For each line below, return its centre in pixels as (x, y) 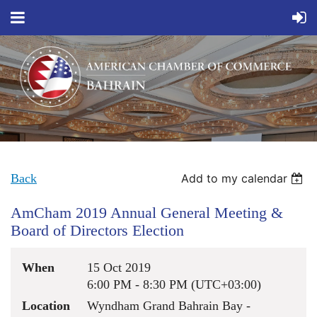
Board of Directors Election (97, 230)
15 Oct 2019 (119, 267)
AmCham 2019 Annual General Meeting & (147, 212)
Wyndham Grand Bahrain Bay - (169, 305)
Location (46, 305)
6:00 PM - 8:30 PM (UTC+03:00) (174, 284)
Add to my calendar (235, 178)
